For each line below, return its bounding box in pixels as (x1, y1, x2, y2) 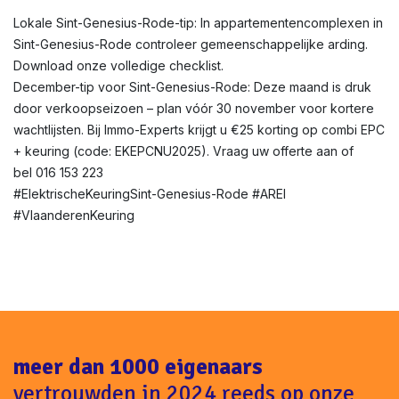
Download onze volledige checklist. (13, 58, 224, 73)
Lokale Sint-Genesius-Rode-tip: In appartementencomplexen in (13, 15, 383, 30)
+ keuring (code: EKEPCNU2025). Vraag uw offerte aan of (13, 143, 354, 159)
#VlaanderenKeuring (13, 208, 134, 223)
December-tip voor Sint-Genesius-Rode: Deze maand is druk (13, 79, 371, 94)
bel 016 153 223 (13, 165, 103, 180)
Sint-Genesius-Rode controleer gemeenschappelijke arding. (13, 37, 368, 52)
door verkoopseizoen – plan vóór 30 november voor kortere (13, 101, 374, 116)
